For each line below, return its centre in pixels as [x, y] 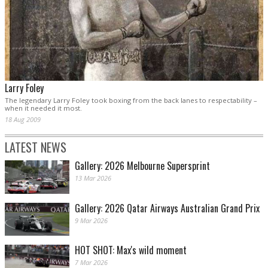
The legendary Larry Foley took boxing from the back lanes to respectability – [131, 100]
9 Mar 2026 [91, 220]
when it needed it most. [43, 108]
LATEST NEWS [36, 147]
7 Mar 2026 [91, 262]
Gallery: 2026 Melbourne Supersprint [142, 166]
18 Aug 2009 [23, 120]
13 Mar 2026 [93, 178]
